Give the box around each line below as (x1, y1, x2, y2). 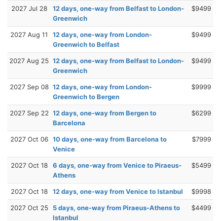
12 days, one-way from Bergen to (53, 109, 156, 117)
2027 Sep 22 (9, 109, 49, 117)
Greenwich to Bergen (53, 93, 119, 101)
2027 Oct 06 (10, 135, 48, 144)
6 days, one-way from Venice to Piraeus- (53, 161, 182, 170)
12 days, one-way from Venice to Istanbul (53, 187, 183, 196)
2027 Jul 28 (11, 4, 47, 13)
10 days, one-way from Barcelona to (53, 135, 167, 144)
